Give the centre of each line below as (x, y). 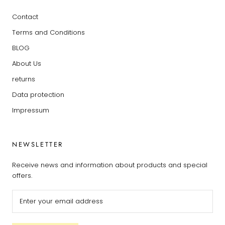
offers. (22, 175)
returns (24, 79)
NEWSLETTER (38, 144)
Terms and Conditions (48, 32)
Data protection (38, 94)
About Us (27, 63)
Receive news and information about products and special (110, 165)
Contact (25, 17)
